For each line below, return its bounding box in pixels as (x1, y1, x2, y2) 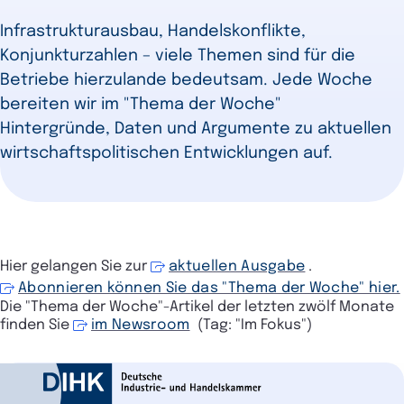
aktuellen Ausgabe (169, 258, 306, 274)
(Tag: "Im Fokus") (193, 317, 316, 333)
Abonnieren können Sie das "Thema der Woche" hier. (18, 280, 400, 296)
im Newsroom (91, 317, 190, 333)
